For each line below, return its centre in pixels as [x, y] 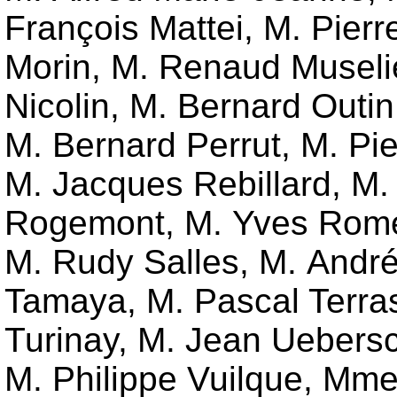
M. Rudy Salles [122, 262]
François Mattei [124, 28]
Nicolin [57, 106]
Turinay [61, 340]
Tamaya [66, 301]
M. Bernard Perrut [143, 145]
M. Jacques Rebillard [168, 184]
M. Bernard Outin [262, 106]
